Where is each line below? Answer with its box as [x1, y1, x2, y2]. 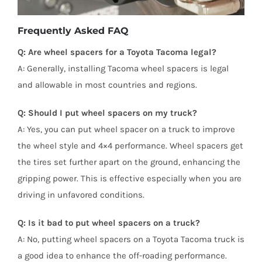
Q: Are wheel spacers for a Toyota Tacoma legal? [17, 47, 216, 58]
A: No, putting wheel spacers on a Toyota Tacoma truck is [17, 234, 244, 245]
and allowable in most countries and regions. [17, 80, 197, 91]
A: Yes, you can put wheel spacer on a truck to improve [17, 124, 235, 135]
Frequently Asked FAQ [17, 25, 129, 37]
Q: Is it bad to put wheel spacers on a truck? [17, 218, 200, 229]
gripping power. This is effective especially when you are [17, 173, 242, 184]
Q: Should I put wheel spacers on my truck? [17, 108, 197, 119]
